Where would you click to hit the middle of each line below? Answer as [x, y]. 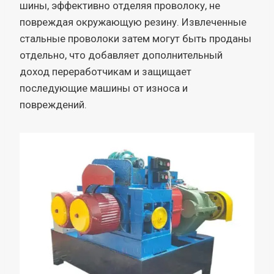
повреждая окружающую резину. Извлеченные [133, 22]
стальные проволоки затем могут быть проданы [135, 38]
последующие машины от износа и [104, 88]
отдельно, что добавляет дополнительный [121, 55]
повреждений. [53, 104]
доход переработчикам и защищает [106, 71]
